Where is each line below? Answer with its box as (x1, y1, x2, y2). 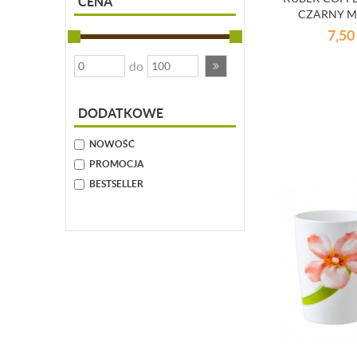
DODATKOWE (78, 106, 163, 120)
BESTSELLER (89, 178, 143, 189)
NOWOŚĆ (89, 139, 135, 149)
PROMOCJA (89, 159, 144, 169)
